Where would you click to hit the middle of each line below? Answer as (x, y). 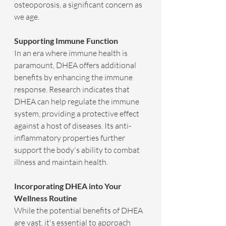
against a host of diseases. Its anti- (73, 126)
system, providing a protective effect (77, 114)
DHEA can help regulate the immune (77, 102)
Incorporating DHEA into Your (69, 186)
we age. (27, 17)
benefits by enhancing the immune (74, 77)
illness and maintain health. (61, 162)
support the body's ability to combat (78, 150)
